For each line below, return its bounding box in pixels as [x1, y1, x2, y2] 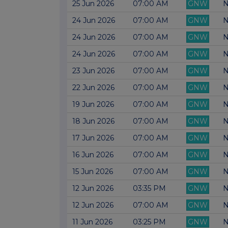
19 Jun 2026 [72, 100, 114, 109]
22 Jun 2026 [72, 83, 115, 93]
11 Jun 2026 [72, 217, 112, 227]
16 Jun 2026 [72, 150, 113, 160]
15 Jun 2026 [72, 167, 113, 177]
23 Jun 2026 [72, 66, 115, 76]
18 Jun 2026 [72, 117, 115, 126]
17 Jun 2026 [72, 133, 114, 143]
